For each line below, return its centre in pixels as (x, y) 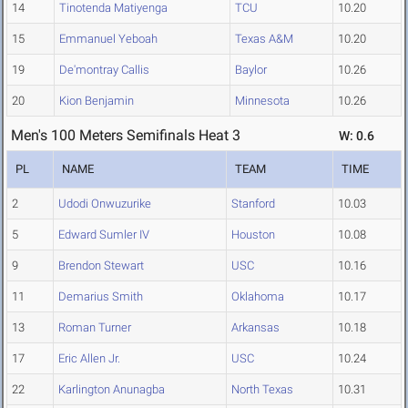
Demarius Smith (101, 297)
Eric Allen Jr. (89, 359)
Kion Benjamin (97, 101)
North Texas (262, 390)
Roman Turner (95, 328)
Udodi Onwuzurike (105, 204)
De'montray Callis (104, 70)
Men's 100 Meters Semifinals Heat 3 (126, 136)
